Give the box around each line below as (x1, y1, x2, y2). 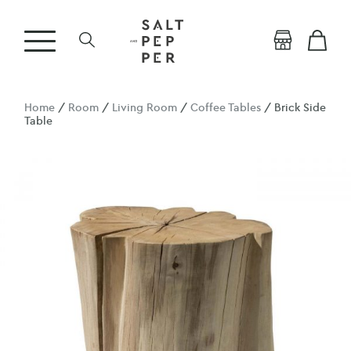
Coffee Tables (190, 101, 262, 114)
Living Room (112, 101, 178, 114)
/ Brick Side (261, 101, 327, 114)
